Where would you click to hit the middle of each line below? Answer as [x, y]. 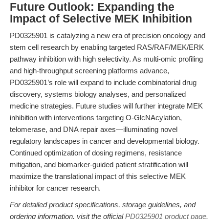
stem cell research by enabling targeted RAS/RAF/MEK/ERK [107, 47]
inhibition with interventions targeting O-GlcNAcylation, [96, 118]
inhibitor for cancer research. [55, 188]
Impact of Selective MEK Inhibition [101, 19]
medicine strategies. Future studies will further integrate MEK [106, 106]
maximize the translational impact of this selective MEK [98, 176]
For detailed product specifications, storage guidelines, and [103, 205]
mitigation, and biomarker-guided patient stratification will [99, 164]
